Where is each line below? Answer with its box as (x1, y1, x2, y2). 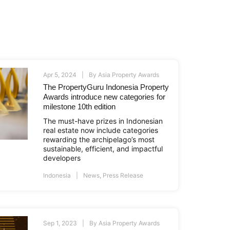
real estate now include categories (43, 126, 159, 135)
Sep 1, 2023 (43, 219, 78, 227)
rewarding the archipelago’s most (43, 135, 155, 144)
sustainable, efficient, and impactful (43, 144, 163, 154)
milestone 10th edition (43, 102, 116, 111)
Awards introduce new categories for (43, 92, 166, 102)
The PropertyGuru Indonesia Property (43, 83, 169, 92)
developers (43, 154, 81, 163)
